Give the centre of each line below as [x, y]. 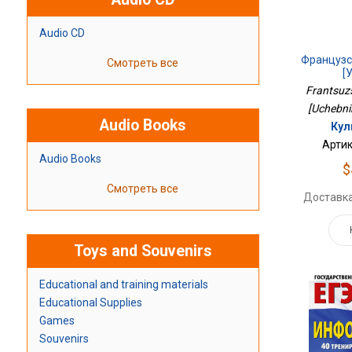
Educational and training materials [123, 285]
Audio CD [62, 33]
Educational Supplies [90, 303]
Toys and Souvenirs [143, 251]
